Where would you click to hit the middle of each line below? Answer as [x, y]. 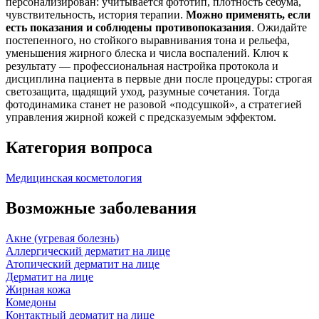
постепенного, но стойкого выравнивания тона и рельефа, [148, 41]
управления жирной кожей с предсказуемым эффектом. [141, 117]
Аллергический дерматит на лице [88, 251]
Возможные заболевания [101, 208]
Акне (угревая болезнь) [62, 238]
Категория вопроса [79, 148]
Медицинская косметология [74, 178]
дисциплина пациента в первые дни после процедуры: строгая [159, 79]
